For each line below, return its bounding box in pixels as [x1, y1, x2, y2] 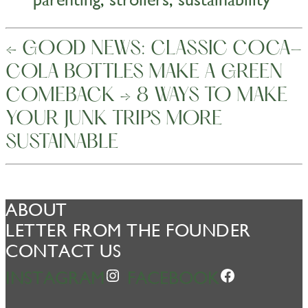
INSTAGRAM [5, 267, 104, 288]
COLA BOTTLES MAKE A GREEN [5, 62, 283, 83]
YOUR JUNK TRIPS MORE [5, 109, 222, 130]
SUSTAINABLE [5, 132, 118, 153]
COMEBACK [5, 85, 115, 107]
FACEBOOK [127, 267, 219, 288]
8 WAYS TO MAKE [136, 85, 287, 107]
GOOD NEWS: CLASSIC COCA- [22, 38, 302, 60]
